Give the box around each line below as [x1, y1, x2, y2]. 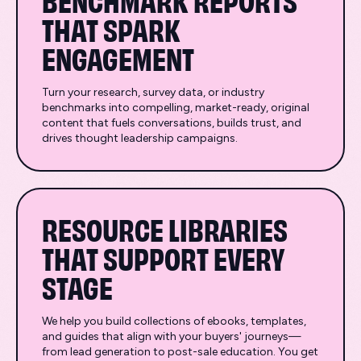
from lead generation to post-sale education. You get [42, 345, 318, 359]
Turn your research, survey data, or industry [42, 85, 264, 99]
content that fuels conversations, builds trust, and [42, 116, 301, 130]
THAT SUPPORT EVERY [42, 238, 284, 276]
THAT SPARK [42, 9, 180, 48]
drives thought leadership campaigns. [42, 131, 238, 145]
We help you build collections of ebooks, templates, [42, 314, 306, 328]
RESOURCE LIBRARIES [42, 209, 288, 247]
